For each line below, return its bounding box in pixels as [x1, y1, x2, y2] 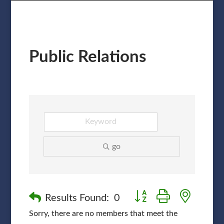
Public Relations [28, 48, 146, 65]
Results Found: [44, 192, 109, 203]
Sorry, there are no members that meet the [28, 209, 177, 217]
